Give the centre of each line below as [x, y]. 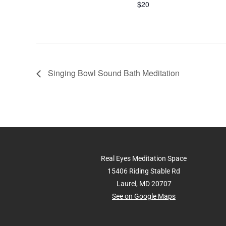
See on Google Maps [144, 196]
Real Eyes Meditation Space [144, 158]
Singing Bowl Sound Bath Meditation [113, 73]
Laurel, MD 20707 [144, 183]
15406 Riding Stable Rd [144, 171]
